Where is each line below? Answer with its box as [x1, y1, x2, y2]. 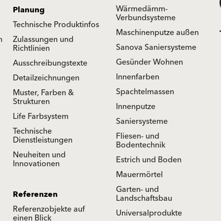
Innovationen [13, 156, 60, 171]
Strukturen [13, 94, 50, 109]
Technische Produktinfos [13, 17, 99, 32]
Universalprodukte [116, 206, 182, 220]
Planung [13, 2, 45, 17]
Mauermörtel [116, 167, 163, 182]
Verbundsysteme [116, 10, 176, 25]
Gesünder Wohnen [116, 55, 183, 69]
